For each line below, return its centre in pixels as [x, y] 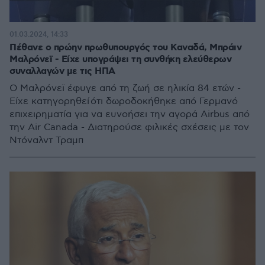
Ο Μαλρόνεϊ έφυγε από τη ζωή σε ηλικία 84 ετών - [125, 88]
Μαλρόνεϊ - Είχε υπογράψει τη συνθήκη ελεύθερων [120, 59]
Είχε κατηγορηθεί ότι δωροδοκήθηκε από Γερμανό [124, 101]
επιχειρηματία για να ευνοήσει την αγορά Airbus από [130, 114]
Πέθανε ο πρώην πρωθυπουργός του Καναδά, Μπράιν [125, 48]
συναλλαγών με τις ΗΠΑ [62, 71]
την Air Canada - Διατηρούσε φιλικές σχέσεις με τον [129, 127]
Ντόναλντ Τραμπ [46, 140]
